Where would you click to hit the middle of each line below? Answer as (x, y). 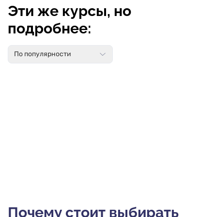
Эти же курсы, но (70, 11)
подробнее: (49, 28)
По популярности (43, 54)
